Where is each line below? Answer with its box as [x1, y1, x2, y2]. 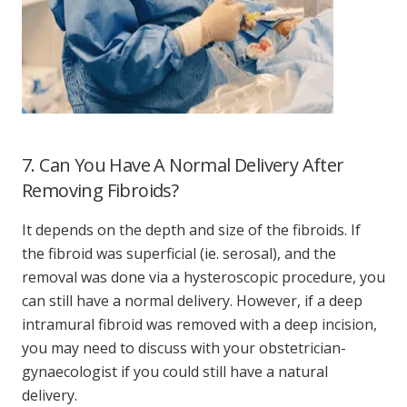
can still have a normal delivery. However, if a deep [22, 290, 362, 311]
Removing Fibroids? [22, 177, 179, 203]
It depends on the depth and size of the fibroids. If [22, 219, 361, 240]
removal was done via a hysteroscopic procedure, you [22, 266, 385, 287]
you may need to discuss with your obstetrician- [22, 337, 346, 358]
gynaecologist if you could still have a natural [22, 361, 328, 382]
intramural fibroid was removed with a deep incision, [22, 313, 377, 334]
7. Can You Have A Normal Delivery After [22, 152, 344, 177]
